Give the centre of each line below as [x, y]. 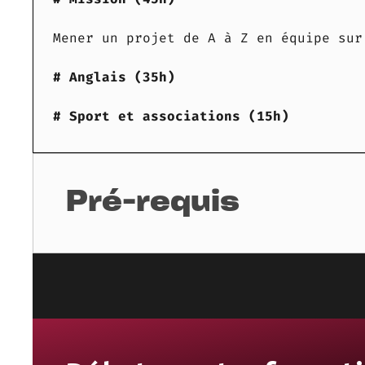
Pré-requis [153, 204]
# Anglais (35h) [114, 77]
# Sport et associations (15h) [171, 117]
